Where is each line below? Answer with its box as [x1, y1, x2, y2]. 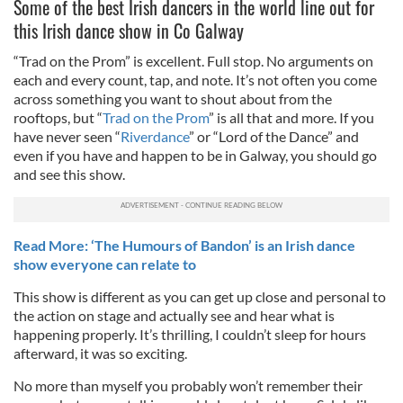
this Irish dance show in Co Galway [13, 17, 244, 44]
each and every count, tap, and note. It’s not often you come [13, 71, 377, 88]
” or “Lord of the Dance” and [189, 128, 359, 145]
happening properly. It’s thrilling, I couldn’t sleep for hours [13, 326, 366, 343]
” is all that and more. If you [209, 109, 374, 126]
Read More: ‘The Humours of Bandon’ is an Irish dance [13, 237, 355, 254]
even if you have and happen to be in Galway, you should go [13, 147, 377, 164]
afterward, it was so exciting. [13, 345, 187, 362]
